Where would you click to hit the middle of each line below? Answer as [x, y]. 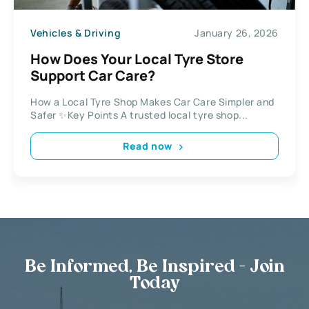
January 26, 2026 [237, 33]
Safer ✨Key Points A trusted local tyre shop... [139, 114]
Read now [148, 146]
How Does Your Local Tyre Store [137, 59]
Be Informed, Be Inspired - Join [154, 267]
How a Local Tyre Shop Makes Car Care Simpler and [152, 101]
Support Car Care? [93, 75]
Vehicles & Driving [76, 33]
